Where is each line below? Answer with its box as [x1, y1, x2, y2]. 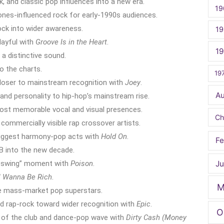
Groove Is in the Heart [35, 37, 107, 46]
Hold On [101, 131, 127, 141]
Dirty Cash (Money [126, 212, 186, 222]
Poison [70, 158, 93, 168]
